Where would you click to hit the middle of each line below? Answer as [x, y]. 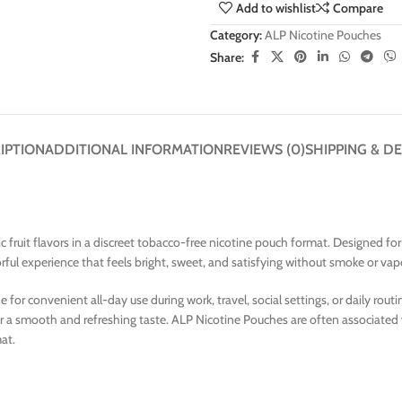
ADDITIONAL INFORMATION [134, 150]
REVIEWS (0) [264, 150]
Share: [227, 57]
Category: [236, 35]
